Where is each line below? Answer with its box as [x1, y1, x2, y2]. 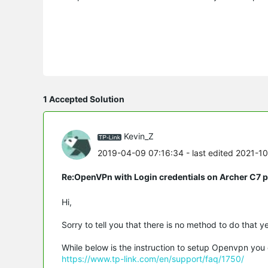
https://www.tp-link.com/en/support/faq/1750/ [62, 253, 244, 264]
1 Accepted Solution [43, 93, 124, 104]
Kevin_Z [124, 131, 154, 142]
